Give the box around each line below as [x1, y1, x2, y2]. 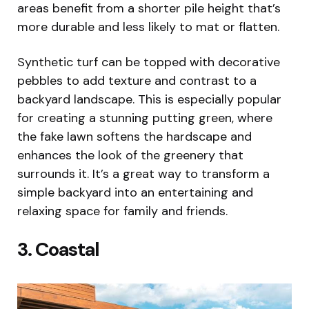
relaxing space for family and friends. [17, 202, 228, 219]
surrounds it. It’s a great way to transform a [17, 165, 270, 182]
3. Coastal [17, 236, 99, 262]
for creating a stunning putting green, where [17, 109, 272, 126]
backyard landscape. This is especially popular [17, 90, 281, 108]
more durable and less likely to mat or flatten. [17, 18, 279, 35]
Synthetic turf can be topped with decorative [17, 53, 280, 70]
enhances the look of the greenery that [17, 146, 243, 163]
